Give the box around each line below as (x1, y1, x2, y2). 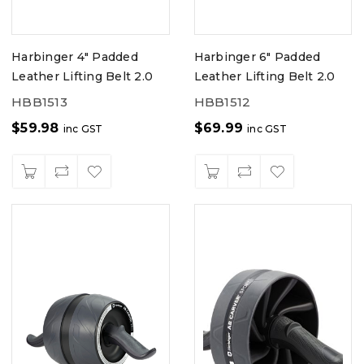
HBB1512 (193, 93, 251, 110)
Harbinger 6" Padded (193, 49, 321, 64)
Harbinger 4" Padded (11, 49, 138, 64)
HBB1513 (11, 93, 67, 110)
